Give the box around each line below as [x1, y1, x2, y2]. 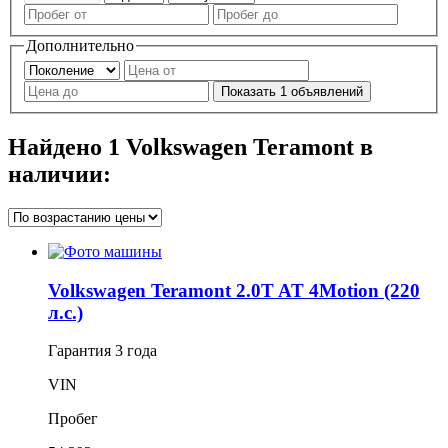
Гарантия [48, 342, 115, 360]
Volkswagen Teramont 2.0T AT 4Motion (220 [48, 279, 420, 301]
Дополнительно [26, 36, 134, 54]
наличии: [8, 161, 111, 188]
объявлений [291, 84, 363, 100]
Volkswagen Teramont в [120, 134, 373, 161]
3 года [115, 342, 157, 360]
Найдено [8, 134, 108, 161]
